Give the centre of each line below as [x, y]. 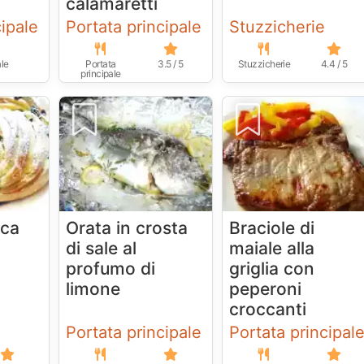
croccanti [268, 310]
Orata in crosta [127, 228]
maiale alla [272, 249]
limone [93, 289]
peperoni [266, 289]
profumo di [111, 269]
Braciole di [272, 228]
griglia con [272, 269]
